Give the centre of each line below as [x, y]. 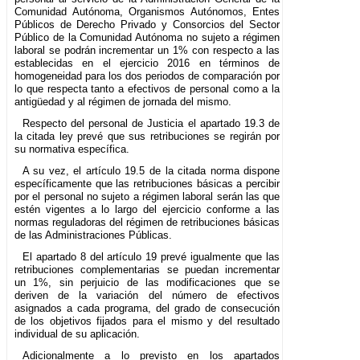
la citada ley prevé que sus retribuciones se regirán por [147, 136]
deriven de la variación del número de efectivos [147, 295]
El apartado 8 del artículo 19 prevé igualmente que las [151, 256]
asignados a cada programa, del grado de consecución [147, 308]
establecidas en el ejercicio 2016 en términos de [147, 63]
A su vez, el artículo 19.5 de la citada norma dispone [151, 170]
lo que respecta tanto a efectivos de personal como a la [147, 88]
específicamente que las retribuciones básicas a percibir [147, 183]
